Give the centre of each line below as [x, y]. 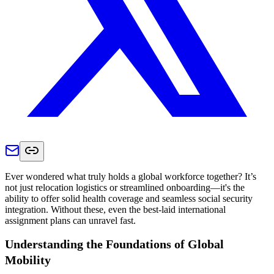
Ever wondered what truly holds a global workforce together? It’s [131, 176]
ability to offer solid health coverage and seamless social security [129, 198]
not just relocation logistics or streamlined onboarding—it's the [125, 187]
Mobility [28, 260]
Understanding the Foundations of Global [114, 244]
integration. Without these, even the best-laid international [115, 209]
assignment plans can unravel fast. [70, 220]
